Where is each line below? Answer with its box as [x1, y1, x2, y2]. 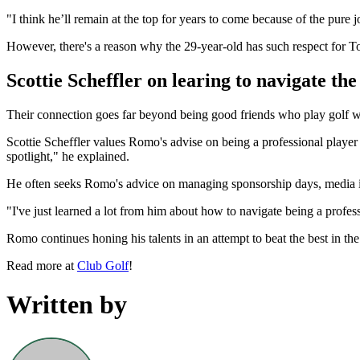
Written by [6, 290, 127, 320]
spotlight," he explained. [6, 149, 129, 163]
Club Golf [77, 258, 129, 272]
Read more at [6, 258, 77, 272]
